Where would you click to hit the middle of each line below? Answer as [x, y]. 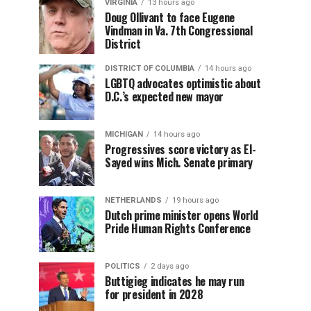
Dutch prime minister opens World [182, 215]
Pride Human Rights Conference [178, 228]
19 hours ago [195, 200]
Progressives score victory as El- [180, 149]
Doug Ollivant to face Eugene [170, 17]
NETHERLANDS [133, 200]
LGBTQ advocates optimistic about [183, 83]
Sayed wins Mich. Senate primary [179, 162]
